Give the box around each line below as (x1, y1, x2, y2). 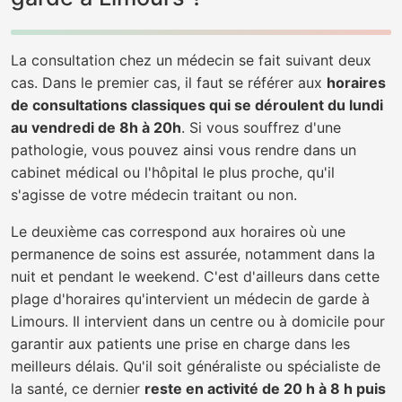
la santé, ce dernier (11, 380, 144, 398)
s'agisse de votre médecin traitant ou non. (11, 186, 297, 204)
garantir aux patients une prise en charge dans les (11, 335, 350, 353)
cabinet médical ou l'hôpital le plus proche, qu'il (11, 163, 335, 181)
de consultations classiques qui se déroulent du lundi (11, 96, 383, 114)
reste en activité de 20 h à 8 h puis (144, 380, 386, 398)
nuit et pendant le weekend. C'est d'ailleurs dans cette (11, 267, 380, 285)
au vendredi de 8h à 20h (11, 118, 181, 136)
